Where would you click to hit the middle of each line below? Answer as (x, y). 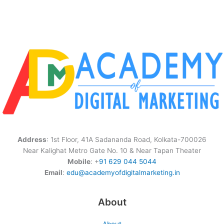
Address (32, 140)
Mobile (79, 162)
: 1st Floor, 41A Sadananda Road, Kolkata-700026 (126, 140)
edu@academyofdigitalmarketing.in (123, 173)
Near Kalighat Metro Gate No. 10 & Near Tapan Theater (112, 151)
